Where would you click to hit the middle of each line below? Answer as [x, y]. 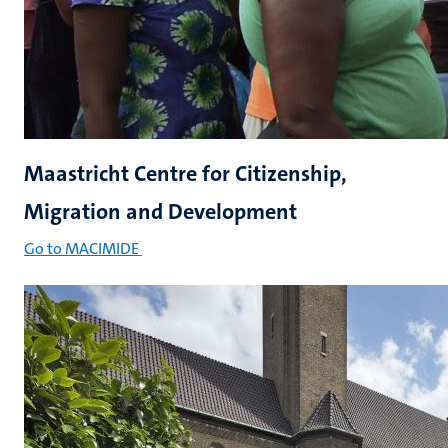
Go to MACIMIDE [81, 248]
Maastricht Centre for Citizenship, [185, 173]
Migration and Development [160, 211]
